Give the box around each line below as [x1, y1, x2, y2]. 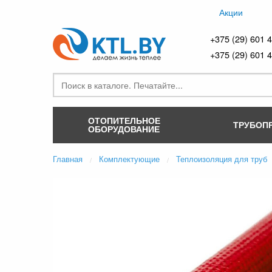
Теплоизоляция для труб [176, 153, 267, 165]
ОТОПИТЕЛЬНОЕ [87, 114, 160, 126]
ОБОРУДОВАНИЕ [88, 122, 160, 135]
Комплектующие [99, 153, 160, 165]
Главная [53, 153, 83, 165]
